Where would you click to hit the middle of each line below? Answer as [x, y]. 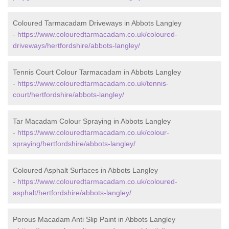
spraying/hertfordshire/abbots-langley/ [74, 144]
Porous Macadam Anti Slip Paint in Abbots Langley [94, 219]
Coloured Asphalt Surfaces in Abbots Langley [85, 170]
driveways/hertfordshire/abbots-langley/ [76, 45]
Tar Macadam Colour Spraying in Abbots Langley [92, 121]
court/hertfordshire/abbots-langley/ [68, 95]
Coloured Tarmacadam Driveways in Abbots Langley [97, 23]
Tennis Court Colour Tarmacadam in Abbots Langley [97, 72]
